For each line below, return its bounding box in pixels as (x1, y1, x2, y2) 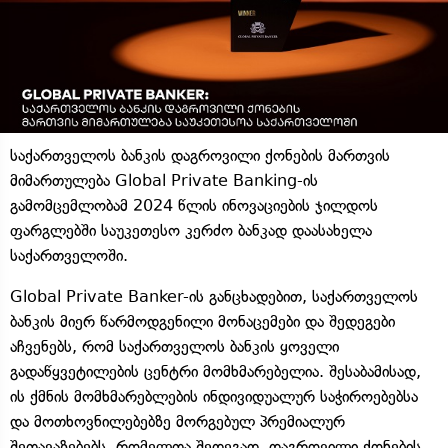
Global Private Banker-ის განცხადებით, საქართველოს (10, 286, 418, 306)
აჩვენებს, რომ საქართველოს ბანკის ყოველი (10, 336, 339, 356)
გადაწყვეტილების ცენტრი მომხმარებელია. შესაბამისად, (10, 361, 421, 381)
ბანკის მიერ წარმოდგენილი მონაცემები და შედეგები (10, 311, 395, 331)
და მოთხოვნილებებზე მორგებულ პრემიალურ (10, 411, 345, 431)
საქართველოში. (10, 245, 138, 265)
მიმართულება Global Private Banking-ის (10, 170, 318, 190)
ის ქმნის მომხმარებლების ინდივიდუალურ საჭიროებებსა (10, 386, 418, 406)
